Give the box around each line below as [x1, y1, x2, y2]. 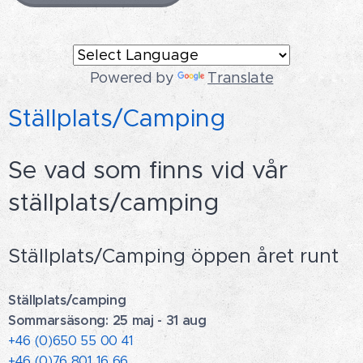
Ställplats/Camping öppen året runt [8, 244, 339, 268]
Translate [207, 69, 274, 87]
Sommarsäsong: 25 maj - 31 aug [8, 312, 218, 329]
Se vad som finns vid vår [8, 155, 288, 185]
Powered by [89, 69, 178, 87]
